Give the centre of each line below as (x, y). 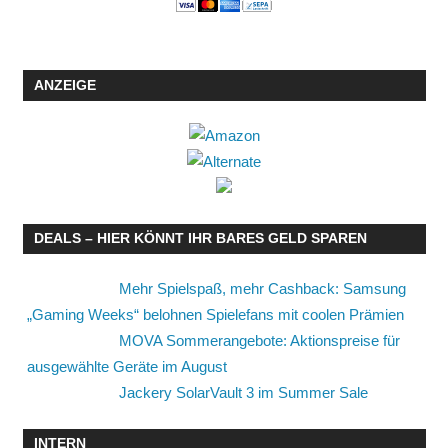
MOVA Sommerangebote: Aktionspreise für (259, 341)
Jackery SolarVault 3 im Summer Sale (243, 393)
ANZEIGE (64, 85)
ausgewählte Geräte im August (127, 367)
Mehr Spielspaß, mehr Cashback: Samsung (262, 289)
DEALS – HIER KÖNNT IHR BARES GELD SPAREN (200, 238)
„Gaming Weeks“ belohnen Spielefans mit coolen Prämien (215, 315)
